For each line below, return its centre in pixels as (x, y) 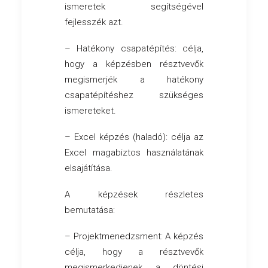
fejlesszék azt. (94, 22)
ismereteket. (90, 111)
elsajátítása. (89, 168)
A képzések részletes (134, 195)
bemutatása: (90, 210)
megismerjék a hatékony (134, 80)
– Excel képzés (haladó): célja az (134, 137)
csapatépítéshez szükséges (134, 95)
